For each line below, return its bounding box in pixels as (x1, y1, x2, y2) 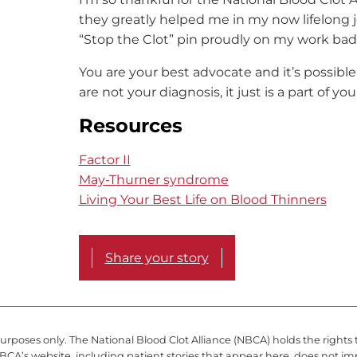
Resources (78, 113, 182, 137)
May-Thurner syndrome (78, 171, 229, 187)
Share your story (104, 249, 209, 265)
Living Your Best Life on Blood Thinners (78, 191, 327, 207)
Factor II (78, 151, 131, 167)
